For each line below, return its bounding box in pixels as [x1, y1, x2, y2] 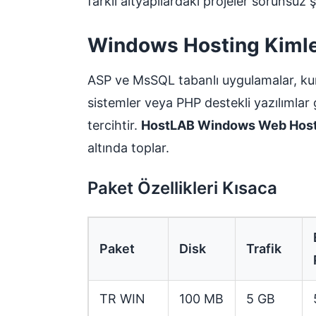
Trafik [246, 241, 281, 256]
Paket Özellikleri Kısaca [87, 177, 277, 198]
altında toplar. [87, 140, 169, 155]
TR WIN [99, 291, 145, 306]
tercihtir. [87, 117, 141, 133]
